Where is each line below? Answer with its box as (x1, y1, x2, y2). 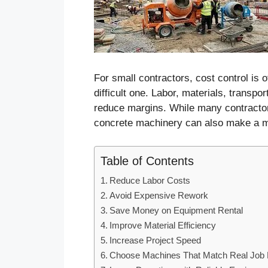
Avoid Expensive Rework (109, 190, 209, 200)
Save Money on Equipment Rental (109, 205, 243, 215)
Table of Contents (100, 154, 194, 167)
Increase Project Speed (109, 234, 202, 245)
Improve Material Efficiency (109, 220, 217, 230)
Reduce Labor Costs (109, 175, 191, 185)
